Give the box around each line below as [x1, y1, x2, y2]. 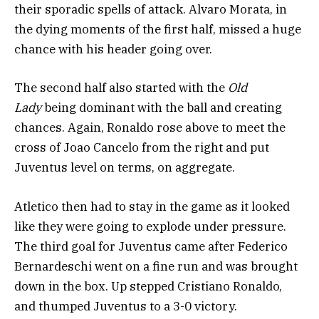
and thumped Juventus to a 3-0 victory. [14, 298, 237, 314]
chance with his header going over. [14, 41, 212, 58]
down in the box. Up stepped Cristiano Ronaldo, [14, 278, 282, 294]
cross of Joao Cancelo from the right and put [14, 140, 269, 156]
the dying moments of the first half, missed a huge [14, 21, 301, 38]
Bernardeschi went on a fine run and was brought [14, 258, 298, 274]
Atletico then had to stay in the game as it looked [14, 198, 290, 214]
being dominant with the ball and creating [41, 100, 282, 116]
